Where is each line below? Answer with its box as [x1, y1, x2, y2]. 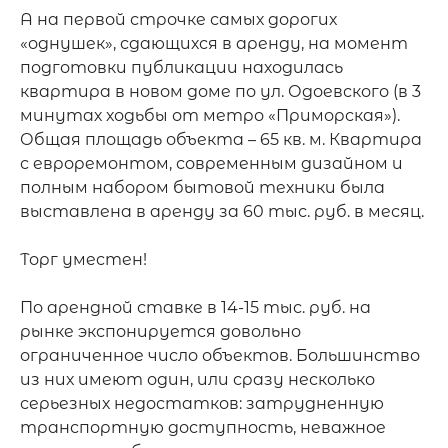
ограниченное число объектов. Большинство [20, 346, 420, 365]
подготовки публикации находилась [20, 58, 343, 77]
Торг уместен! [20, 250, 147, 269]
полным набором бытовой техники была [20, 178, 385, 197]
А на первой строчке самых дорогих [20, 10, 337, 29]
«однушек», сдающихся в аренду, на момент [20, 34, 408, 53]
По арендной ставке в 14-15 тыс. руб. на [20, 298, 371, 317]
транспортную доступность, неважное [20, 418, 386, 437]
